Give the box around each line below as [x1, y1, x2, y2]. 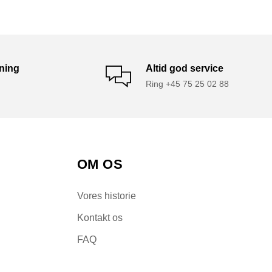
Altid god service [145, 63, 223, 74]
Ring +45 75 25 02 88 [145, 79, 229, 89]
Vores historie [77, 191, 136, 202]
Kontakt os [77, 212, 123, 223]
